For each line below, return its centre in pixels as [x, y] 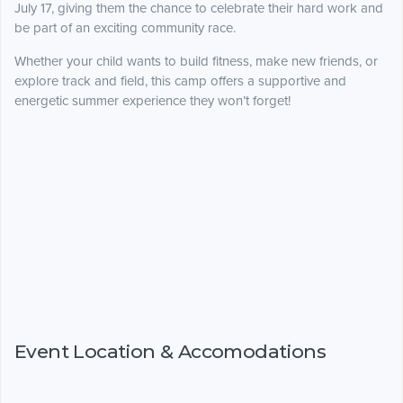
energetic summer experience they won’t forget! [152, 101]
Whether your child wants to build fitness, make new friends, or [196, 62]
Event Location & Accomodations [170, 351]
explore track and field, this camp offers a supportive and [180, 81]
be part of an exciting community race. [125, 28]
